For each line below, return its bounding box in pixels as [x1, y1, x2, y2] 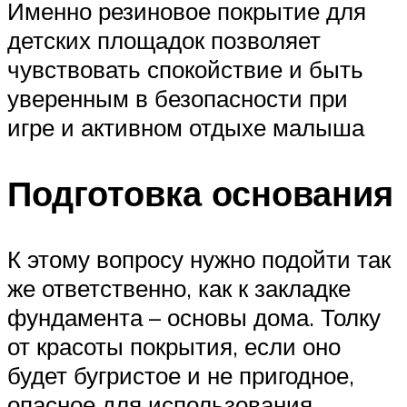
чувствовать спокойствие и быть [7, 54, 363, 84]
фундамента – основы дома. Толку [7, 302, 381, 332]
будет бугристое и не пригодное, [7, 360, 354, 390]
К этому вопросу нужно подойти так [7, 243, 391, 273]
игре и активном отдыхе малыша [7, 112, 364, 142]
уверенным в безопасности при [7, 83, 348, 113]
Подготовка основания [7, 170, 393, 215]
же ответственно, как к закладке [7, 273, 351, 303]
